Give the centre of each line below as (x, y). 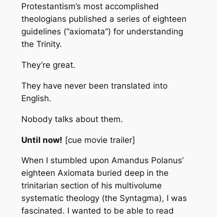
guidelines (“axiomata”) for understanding (102, 32)
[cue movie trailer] (99, 140)
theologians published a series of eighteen (104, 19)
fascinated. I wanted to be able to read (97, 211)
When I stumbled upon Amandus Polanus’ (102, 161)
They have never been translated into (94, 86)
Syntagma (139, 198)
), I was (173, 198)
